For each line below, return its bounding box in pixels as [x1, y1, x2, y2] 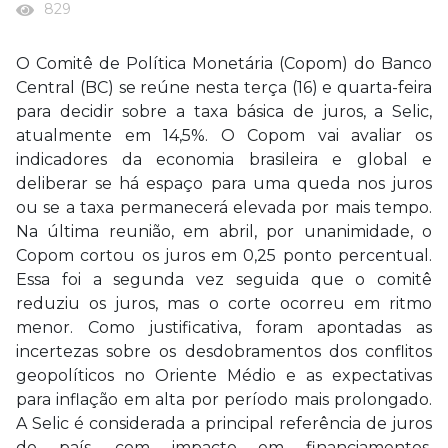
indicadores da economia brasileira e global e [16, 150, 432, 169]
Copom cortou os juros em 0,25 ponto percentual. [16, 246, 432, 265]
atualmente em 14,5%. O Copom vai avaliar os [16, 126, 432, 145]
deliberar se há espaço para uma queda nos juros [16, 174, 432, 193]
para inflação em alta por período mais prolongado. [16, 390, 432, 409]
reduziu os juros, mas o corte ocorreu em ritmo [16, 294, 432, 313]
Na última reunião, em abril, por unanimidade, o [16, 222, 432, 241]
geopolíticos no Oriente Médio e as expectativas [16, 366, 432, 385]
